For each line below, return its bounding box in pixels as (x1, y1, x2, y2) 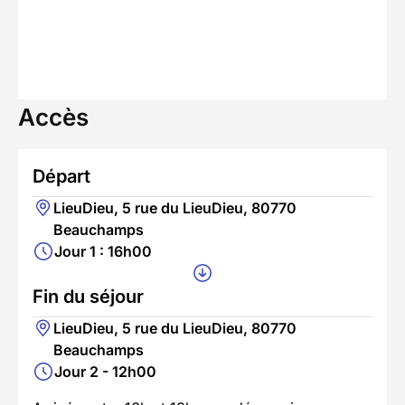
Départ (33, 165, 90, 187)
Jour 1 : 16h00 (54, 241, 152, 260)
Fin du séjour (33, 285, 144, 307)
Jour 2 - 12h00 (54, 362, 156, 381)
